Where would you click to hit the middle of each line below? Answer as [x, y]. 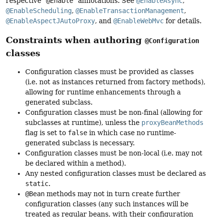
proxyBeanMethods [172, 123]
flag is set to [46, 133]
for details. [183, 21]
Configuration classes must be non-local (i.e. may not [114, 153]
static [37, 184]
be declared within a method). [76, 163]
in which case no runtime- [132, 133]
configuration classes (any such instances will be [107, 204]
